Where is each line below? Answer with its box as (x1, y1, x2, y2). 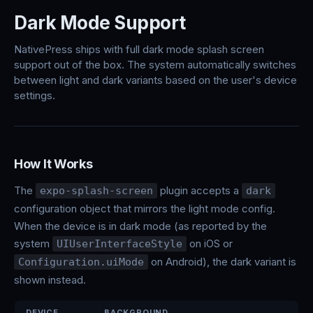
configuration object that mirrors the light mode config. (14, 202, 275, 215)
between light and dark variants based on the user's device (14, 73, 297, 87)
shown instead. (14, 273, 86, 286)
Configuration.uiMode (18, 256, 144, 268)
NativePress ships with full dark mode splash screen (14, 43, 264, 56)
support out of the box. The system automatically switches (14, 58, 296, 71)
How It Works (14, 156, 93, 171)
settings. (14, 89, 55, 102)
